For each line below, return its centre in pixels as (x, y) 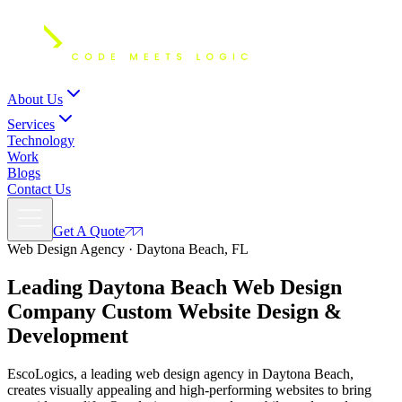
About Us (35, 99)
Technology (41, 140)
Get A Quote (89, 231)
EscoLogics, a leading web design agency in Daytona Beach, (180, 373)
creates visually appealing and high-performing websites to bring (189, 389)
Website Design (248, 311)
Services (31, 124)
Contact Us (39, 189)
